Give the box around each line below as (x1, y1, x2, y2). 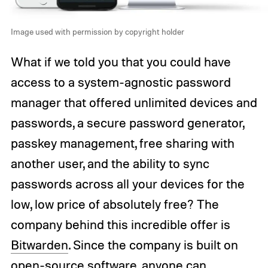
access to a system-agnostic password (10, 74, 231, 90)
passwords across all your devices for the (10, 176, 245, 192)
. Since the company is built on (68, 237, 238, 253)
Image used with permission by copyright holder (10, 26, 184, 37)
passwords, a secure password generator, (10, 115, 244, 131)
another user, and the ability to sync (10, 156, 209, 172)
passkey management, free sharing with (10, 135, 234, 151)
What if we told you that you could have (10, 54, 231, 70)
